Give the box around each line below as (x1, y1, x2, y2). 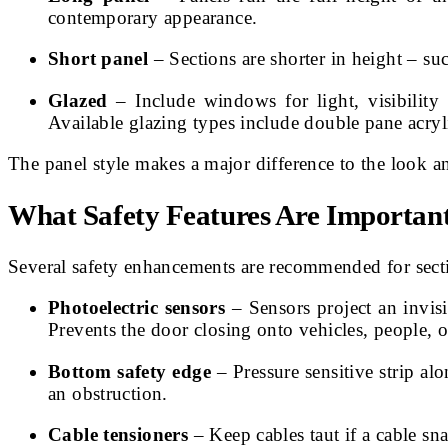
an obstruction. (48, 382, 168, 404)
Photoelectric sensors (48, 297, 226, 319)
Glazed (48, 89, 108, 111)
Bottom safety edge (48, 360, 211, 382)
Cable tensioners (48, 424, 189, 446)
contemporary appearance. (48, 6, 258, 28)
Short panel (48, 48, 149, 70)
